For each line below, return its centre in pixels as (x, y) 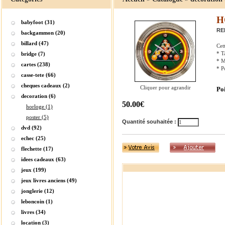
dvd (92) (31, 128)
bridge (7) (33, 54)
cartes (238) (36, 64)
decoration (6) (38, 96)
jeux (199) (34, 170)
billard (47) (35, 43)
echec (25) (33, 138)
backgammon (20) (43, 33)
